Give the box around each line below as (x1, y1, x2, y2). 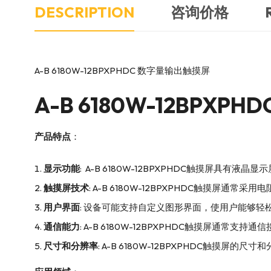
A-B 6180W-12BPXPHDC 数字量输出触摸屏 (34, 64, 210, 76)
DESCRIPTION (34, 2, 134, 21)
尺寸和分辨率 (44, 240, 98, 252)
